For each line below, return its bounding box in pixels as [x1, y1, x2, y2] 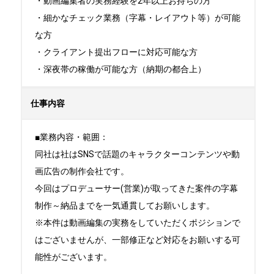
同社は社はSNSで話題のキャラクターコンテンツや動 [35, 149, 240, 159]
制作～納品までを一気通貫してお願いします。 [35, 201, 215, 210]
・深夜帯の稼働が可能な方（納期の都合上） [35, 64, 206, 74]
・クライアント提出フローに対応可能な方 [35, 47, 198, 57]
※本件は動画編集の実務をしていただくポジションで [35, 218, 240, 228]
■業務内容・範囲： [35, 132, 108, 142]
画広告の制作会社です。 [35, 166, 129, 176]
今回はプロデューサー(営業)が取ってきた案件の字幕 [35, 183, 238, 193]
